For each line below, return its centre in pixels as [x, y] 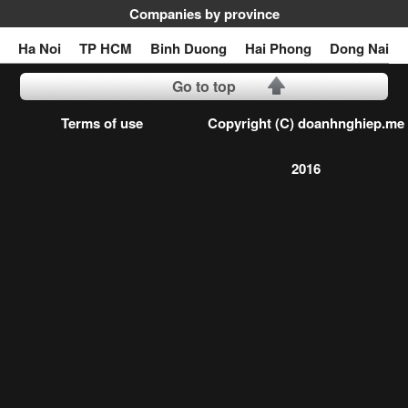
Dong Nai [359, 49]
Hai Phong [278, 49]
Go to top [204, 87]
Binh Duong [189, 49]
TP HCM [106, 49]
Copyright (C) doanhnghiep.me [306, 123]
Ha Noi [40, 49]
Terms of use [102, 123]
